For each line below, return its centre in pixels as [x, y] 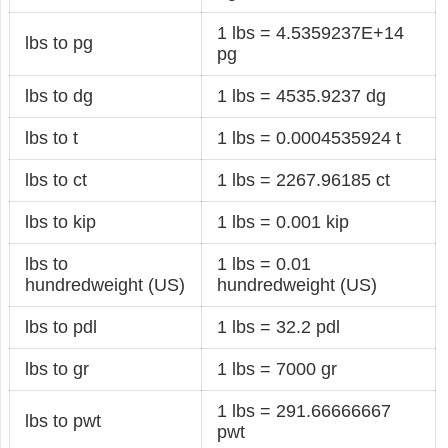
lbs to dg [59, 95]
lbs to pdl [61, 326]
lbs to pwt [63, 420]
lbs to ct [56, 179]
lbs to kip [61, 221]
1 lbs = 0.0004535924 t [309, 137]
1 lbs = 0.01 [264, 263]
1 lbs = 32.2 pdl [279, 326]
